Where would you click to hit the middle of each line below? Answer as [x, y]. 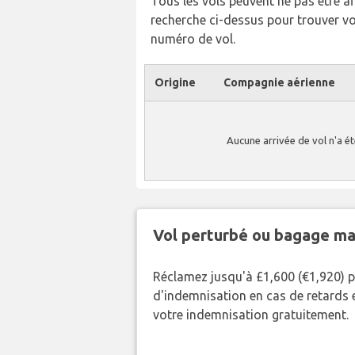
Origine [175, 82]
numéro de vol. [193, 39]
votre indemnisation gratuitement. [251, 315]
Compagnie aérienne [279, 82]
